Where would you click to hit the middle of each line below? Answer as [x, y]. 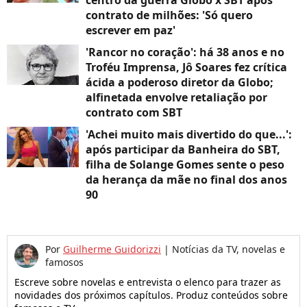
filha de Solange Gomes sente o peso [185, 165]
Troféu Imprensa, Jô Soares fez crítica [186, 67]
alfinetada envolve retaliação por [176, 98]
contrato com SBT [134, 113]
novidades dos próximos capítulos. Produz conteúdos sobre [151, 295]
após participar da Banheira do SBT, [183, 150]
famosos [64, 262]
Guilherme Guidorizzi [112, 249]
